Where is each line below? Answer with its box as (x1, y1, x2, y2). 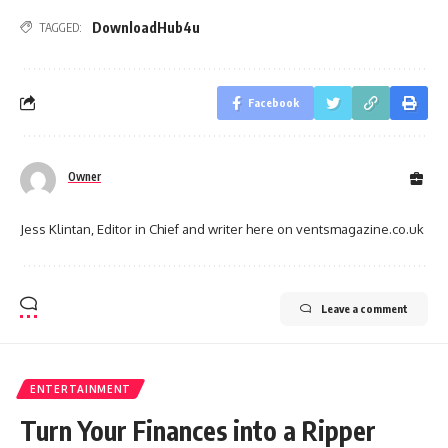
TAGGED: (39, 19, 82, 35)
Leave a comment (321, 301, 408, 315)
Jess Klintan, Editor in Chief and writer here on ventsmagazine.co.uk (20, 220, 424, 237)
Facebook (248, 95, 299, 109)
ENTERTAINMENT (30, 382, 132, 395)
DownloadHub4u (92, 18, 200, 36)
